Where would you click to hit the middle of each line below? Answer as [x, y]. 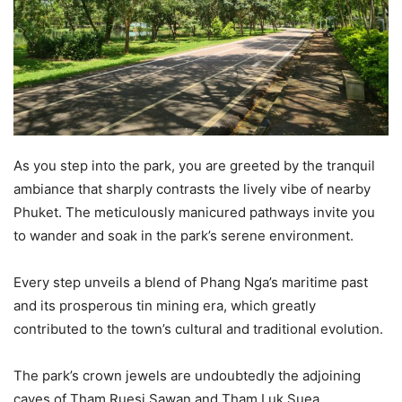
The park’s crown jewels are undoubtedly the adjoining [187, 375]
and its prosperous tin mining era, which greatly [165, 305]
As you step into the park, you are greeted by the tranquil [194, 165]
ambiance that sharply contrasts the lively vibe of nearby [192, 188]
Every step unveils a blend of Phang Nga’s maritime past [191, 282]
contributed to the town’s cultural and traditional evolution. [198, 328]
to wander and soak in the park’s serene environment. [184, 235]
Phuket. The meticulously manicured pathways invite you [194, 212]
